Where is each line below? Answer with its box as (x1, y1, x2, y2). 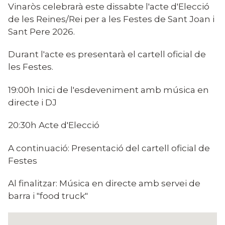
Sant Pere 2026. (8, 26, 75, 37)
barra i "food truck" (8, 190, 88, 201)
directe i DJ (8, 96, 57, 107)
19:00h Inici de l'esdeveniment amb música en (8, 84, 209, 95)
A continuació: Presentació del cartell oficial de (8, 142, 210, 153)
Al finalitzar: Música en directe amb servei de (8, 178, 200, 189)
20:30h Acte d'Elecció (8, 120, 99, 131)
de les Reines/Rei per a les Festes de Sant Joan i (8, 13, 214, 24)
